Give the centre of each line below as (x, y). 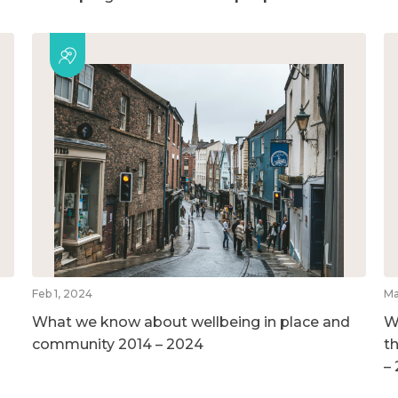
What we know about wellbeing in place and (191, 322)
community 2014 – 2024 (117, 344)
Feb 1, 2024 (62, 293)
